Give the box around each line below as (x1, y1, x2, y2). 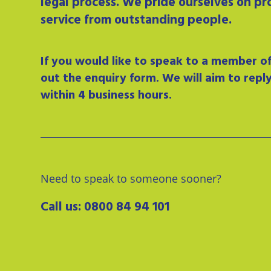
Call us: (41, 197, 85, 218)
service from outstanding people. (41, 10, 232, 31)
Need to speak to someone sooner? (41, 171, 222, 186)
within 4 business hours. (41, 86, 172, 106)
